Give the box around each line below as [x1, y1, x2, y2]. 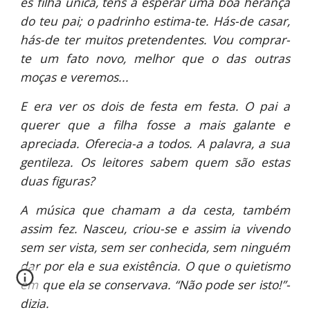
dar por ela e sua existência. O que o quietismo [20, 257, 290, 274]
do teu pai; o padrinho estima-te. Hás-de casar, [20, 12, 290, 29]
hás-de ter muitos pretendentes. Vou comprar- [20, 31, 290, 48]
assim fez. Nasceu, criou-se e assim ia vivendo [20, 220, 290, 237]
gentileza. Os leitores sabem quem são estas [20, 154, 290, 170]
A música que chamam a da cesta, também [20, 201, 290, 218]
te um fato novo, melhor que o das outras [20, 50, 290, 66]
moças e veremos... [20, 69, 129, 85]
